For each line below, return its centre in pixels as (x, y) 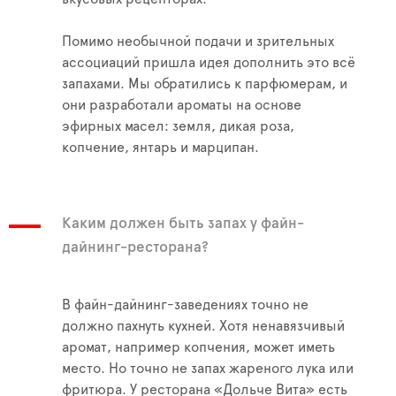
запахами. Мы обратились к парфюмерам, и (205, 84)
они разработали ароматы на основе (182, 106)
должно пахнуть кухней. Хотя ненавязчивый (203, 327)
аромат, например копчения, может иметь (198, 348)
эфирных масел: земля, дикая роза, (178, 127)
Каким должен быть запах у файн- (183, 224)
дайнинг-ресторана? (135, 247)
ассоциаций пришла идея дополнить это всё (209, 63)
